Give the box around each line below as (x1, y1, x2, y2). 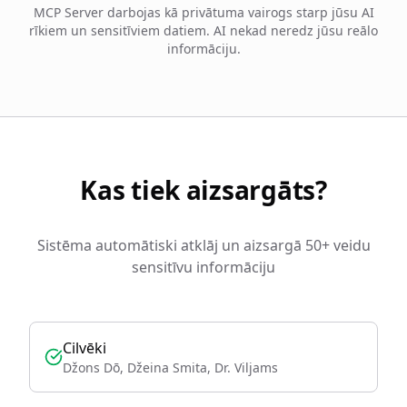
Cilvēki (63, 338, 106, 358)
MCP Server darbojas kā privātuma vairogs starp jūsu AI (33, 4, 374, 21)
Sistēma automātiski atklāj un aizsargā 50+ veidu (36, 235, 371, 255)
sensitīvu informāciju (132, 257, 275, 277)
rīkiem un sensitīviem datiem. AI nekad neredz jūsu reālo (29, 22, 378, 39)
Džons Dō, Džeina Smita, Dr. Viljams (63, 359, 278, 376)
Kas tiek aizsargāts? (80, 173, 327, 207)
